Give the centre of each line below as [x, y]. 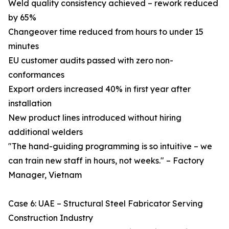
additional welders [45, 132]
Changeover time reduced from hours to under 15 [106, 32]
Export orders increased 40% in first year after [99, 89]
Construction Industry [51, 218]
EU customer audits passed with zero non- [91, 60]
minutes [24, 46]
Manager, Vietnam [45, 175]
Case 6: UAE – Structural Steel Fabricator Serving [106, 203]
